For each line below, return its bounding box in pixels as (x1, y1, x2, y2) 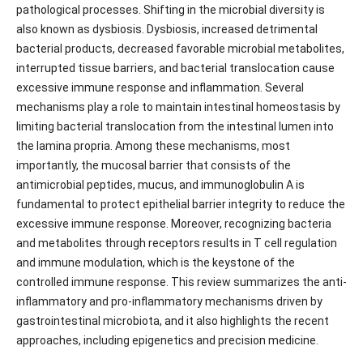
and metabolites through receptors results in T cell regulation (15, 236, 337, 250)
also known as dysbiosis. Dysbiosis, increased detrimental (15, 22, 318, 36)
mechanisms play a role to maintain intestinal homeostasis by (15, 100, 340, 113)
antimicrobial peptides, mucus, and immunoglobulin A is (15, 177, 305, 191)
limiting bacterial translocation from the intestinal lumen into (15, 119, 334, 133)
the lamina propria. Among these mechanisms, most (15, 139, 290, 152)
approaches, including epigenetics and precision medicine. (15, 333, 318, 347)
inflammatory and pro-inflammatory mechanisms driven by (15, 294, 322, 308)
